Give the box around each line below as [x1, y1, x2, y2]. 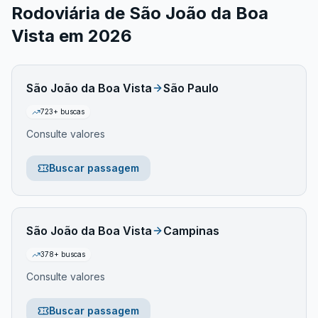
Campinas [163, 224, 219, 238]
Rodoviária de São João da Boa [11, 3, 268, 23]
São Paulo [163, 81, 219, 95]
